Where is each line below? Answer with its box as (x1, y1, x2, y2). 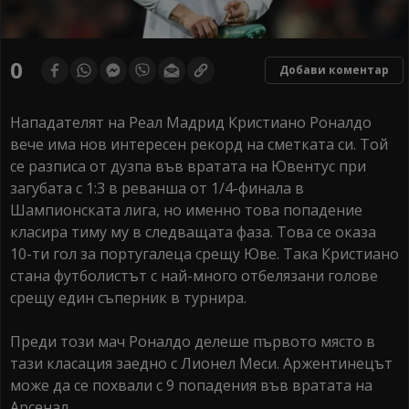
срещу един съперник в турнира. (10, 288, 246, 309)
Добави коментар (279, 62, 389, 79)
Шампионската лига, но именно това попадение (10, 200, 362, 221)
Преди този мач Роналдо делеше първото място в (10, 331, 375, 352)
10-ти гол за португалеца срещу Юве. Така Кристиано (10, 244, 399, 265)
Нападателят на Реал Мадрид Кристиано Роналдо (10, 112, 372, 133)
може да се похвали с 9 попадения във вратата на (10, 375, 372, 396)
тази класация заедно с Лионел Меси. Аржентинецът (10, 353, 393, 374)
